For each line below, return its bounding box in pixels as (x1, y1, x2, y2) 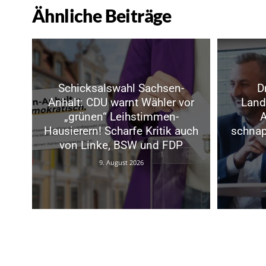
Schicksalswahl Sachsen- (58, 81, 184, 96)
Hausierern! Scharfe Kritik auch (44, 124, 198, 138)
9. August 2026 (99, 158, 144, 167)
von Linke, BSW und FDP (59, 138, 183, 153)
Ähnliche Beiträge (32, 4, 172, 26)
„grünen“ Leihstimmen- (64, 110, 179, 124)
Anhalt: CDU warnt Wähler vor (48, 96, 194, 110)
